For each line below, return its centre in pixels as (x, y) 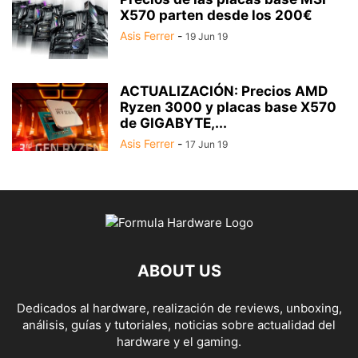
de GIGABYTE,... (173, 123)
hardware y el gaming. (179, 342)
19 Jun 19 (207, 37)
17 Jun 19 (207, 145)
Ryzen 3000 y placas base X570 (228, 107)
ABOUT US (179, 271)
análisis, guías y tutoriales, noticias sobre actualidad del (179, 325)
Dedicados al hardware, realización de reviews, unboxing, (179, 308)
